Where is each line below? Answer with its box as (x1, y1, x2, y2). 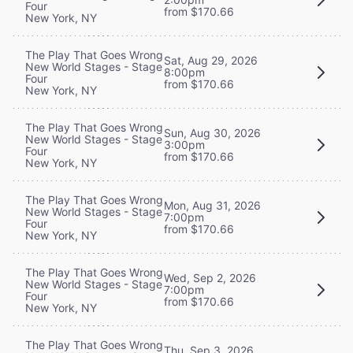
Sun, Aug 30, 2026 (164, 126, 261, 140)
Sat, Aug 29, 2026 (164, 54, 258, 68)
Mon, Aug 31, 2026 (164, 199, 261, 213)
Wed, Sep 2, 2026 (164, 271, 256, 285)
